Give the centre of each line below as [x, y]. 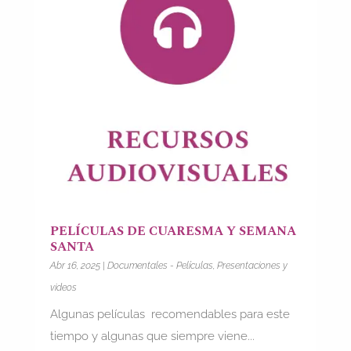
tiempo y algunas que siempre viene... [152, 336]
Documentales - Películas [160, 265]
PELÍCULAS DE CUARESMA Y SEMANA [173, 231]
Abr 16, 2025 [75, 265]
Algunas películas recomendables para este [170, 314]
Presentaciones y [252, 265]
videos [63, 287]
